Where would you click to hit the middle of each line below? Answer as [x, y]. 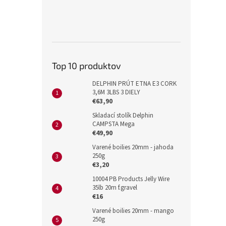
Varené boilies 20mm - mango [133, 211]
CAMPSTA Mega [114, 124]
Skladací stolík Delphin [123, 116]
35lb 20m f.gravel [115, 188]
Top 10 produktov [87, 66]
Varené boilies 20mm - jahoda [133, 147]
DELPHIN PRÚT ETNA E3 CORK [134, 84]
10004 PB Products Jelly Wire [131, 179]
